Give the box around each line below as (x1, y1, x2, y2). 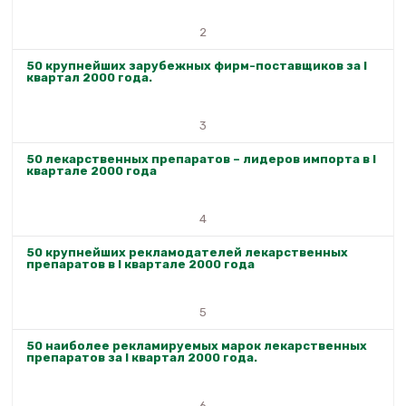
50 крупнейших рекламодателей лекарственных (26, 246, 348, 260)
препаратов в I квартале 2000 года (26, 257, 255, 272)
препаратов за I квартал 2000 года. (26, 351, 257, 365)
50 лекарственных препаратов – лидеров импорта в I (26, 152, 376, 167)
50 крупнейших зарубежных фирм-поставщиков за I (26, 59, 367, 73)
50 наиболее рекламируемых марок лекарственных (26, 339, 367, 353)
